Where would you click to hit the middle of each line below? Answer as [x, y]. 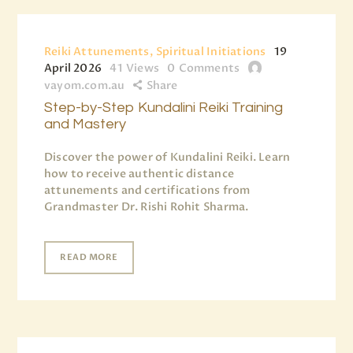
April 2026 [73, 69]
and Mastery [85, 124]
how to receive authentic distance [139, 174]
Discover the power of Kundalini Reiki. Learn [167, 158]
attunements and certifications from [147, 191]
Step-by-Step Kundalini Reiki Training [163, 108]
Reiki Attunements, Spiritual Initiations [155, 52]
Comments [209, 69]
